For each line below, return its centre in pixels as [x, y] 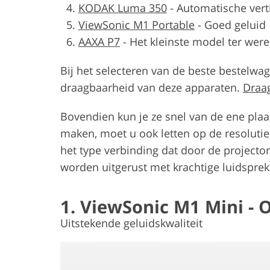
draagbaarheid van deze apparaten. [152, 87]
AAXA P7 [99, 41]
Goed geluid [235, 24]
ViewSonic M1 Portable [137, 24]
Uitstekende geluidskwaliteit [131, 223]
